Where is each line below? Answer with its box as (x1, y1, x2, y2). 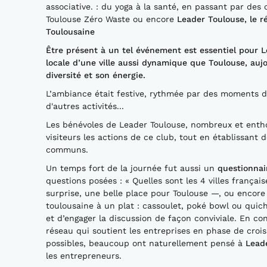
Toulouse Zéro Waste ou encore (46, 14, 177, 24)
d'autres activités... (46, 101, 127, 111)
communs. (46, 144, 88, 154)
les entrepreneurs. (46, 250, 122, 260)
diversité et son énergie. (46, 70, 145, 80)
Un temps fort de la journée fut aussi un (46, 163, 218, 173)
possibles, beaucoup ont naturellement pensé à (46, 238, 246, 248)
